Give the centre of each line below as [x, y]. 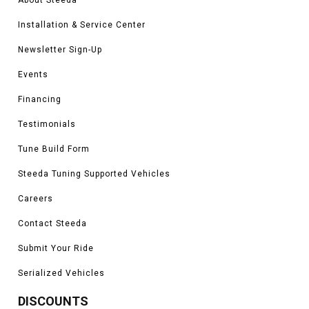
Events [33, 74]
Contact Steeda [52, 223]
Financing [40, 99]
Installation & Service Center [82, 24]
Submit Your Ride [56, 248]
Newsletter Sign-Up [60, 49]
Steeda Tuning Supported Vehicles [94, 173]
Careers [36, 198]
